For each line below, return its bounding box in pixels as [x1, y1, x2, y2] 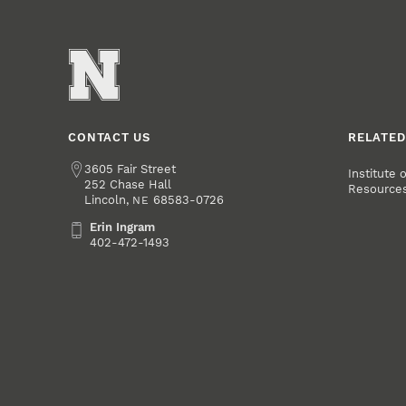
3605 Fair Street [84, 161, 177, 176]
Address [68, 161, 117, 176]
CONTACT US [68, 130, 150, 144]
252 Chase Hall [84, 177, 172, 191]
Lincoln [84, 192, 127, 207]
